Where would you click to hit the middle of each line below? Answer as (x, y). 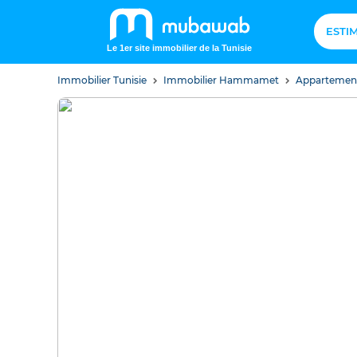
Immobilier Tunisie (103, 80)
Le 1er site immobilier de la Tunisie (179, 48)
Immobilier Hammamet (222, 80)
